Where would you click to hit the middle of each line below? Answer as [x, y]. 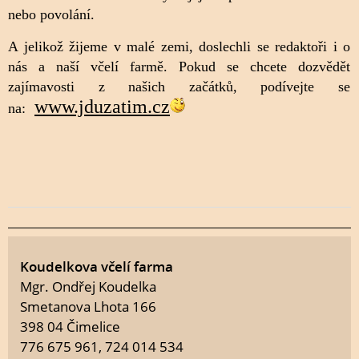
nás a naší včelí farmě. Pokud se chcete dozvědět [179, 67]
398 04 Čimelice [70, 327]
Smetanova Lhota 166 [88, 307]
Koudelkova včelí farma [97, 266]
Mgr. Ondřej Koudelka [88, 286]
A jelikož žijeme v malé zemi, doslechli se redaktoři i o [179, 46]
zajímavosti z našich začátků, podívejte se [179, 87]
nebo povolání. [51, 14]
